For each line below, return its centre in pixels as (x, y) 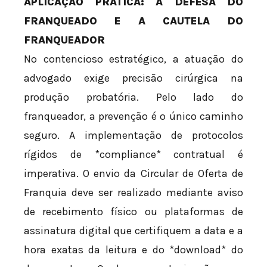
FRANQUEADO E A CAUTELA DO (133, 21)
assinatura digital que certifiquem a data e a (133, 231)
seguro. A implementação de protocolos (133, 136)
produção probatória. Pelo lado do (133, 97)
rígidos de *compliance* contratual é (133, 155)
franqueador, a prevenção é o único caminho (133, 117)
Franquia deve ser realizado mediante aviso (133, 193)
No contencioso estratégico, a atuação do (133, 59)
